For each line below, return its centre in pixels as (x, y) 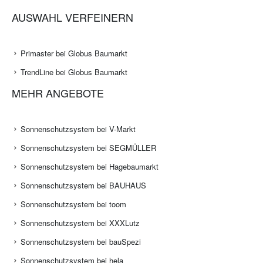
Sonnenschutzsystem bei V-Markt (78, 129)
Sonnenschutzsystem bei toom (73, 204)
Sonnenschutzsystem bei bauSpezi (81, 242)
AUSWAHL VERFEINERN (73, 17)
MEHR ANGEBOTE (58, 93)
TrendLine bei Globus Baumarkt (74, 72)
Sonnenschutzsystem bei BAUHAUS (83, 186)
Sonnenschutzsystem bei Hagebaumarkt (90, 167)
